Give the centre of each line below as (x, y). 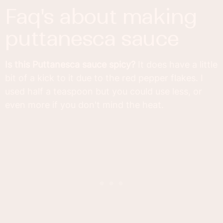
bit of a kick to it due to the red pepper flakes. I (104, 78)
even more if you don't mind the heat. (84, 105)
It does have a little (176, 64)
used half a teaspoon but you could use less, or (104, 91)
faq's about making (10, 16)
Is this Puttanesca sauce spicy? (70, 64)
